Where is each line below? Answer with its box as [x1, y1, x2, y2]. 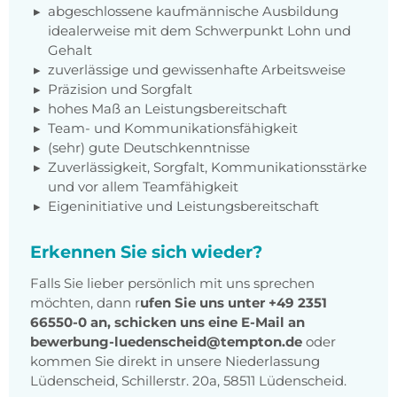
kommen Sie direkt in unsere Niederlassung [30, 353, 320, 370]
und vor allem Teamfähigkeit [48, 178, 238, 196]
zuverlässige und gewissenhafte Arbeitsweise [48, 61, 346, 79]
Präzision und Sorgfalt [48, 81, 192, 98]
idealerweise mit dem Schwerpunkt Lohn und [48, 22, 351, 40]
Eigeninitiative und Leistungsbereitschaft [48, 198, 319, 215]
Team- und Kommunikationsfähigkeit [48, 120, 298, 137]
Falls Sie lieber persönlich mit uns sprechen [30, 275, 315, 292]
